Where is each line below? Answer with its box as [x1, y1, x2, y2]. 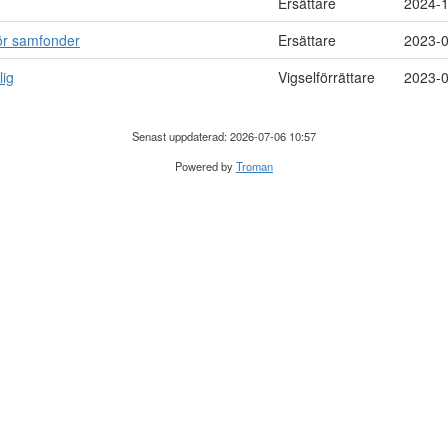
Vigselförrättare [278, 67, 375, 87]
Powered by [175, 158, 236, 174]
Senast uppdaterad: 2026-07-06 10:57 [132, 128, 316, 144]
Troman [236, 158, 273, 174]
